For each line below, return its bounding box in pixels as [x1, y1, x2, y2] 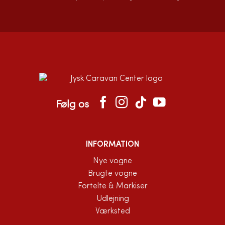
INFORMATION [86, 140, 139, 149]
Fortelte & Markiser [77, 182, 148, 190]
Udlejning [96, 194, 129, 203]
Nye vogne [93, 157, 132, 165]
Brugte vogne [88, 169, 137, 178]
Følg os [56, 100, 89, 110]
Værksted [95, 207, 130, 215]
